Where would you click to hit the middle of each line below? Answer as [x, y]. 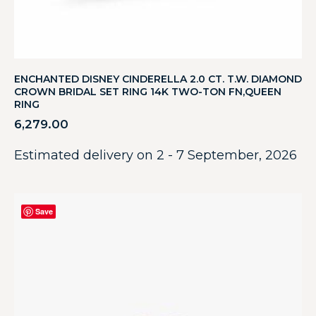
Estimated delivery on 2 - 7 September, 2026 [156, 156]
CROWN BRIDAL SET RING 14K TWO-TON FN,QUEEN [148, 92]
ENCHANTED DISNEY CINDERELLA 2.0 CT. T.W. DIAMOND [158, 79]
